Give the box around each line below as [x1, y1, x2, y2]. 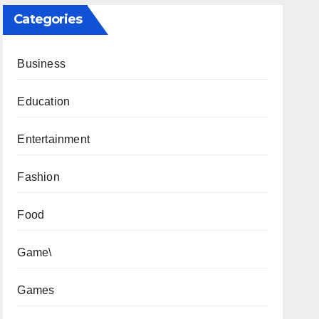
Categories [14, 11, 83, 27]
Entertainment [17, 133, 90, 145]
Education [17, 95, 70, 108]
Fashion [17, 171, 60, 183]
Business [17, 58, 66, 70]
